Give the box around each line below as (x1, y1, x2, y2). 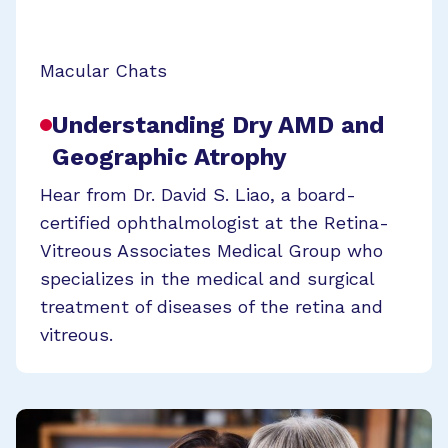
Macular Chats (40, 60, 167, 81)
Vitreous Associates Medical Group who (40, 240, 383, 261)
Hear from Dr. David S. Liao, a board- (40, 184, 356, 205)
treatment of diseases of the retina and (40, 296, 383, 317)
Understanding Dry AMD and (52, 111, 384, 139)
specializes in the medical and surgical (40, 268, 374, 289)
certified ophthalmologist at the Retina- (40, 212, 389, 233)
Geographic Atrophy (52, 143, 287, 171)
